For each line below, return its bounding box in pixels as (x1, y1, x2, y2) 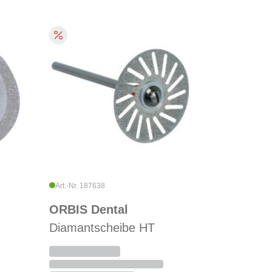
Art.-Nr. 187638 (55, 182, 105, 191)
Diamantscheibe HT (49, 221, 155, 235)
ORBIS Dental (49, 203, 128, 217)
